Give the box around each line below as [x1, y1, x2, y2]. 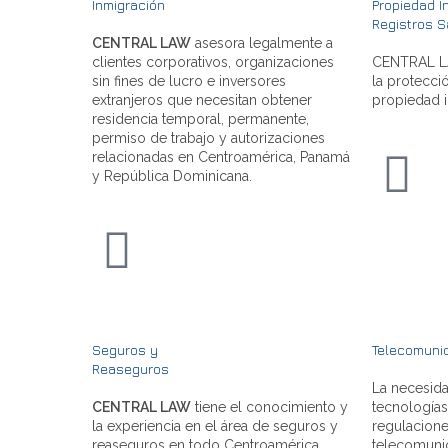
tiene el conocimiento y [191, 398, 348, 415]
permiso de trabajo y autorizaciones [92, 129, 325, 146]
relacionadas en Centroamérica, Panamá [92, 148, 350, 165]
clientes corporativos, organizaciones [92, 53, 334, 70]
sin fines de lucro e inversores [92, 72, 286, 89]
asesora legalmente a [191, 34, 333, 51]
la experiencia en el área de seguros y [92, 417, 338, 434]
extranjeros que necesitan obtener [92, 91, 312, 108]
